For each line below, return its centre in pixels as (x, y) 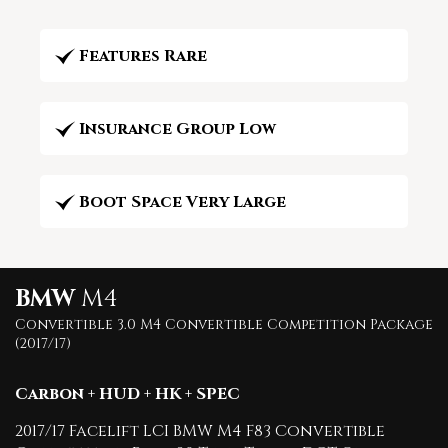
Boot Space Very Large (182, 202)
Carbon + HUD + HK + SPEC (127, 394)
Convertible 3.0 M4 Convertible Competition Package (224, 324)
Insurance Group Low (177, 129)
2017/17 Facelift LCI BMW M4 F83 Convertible (200, 431)
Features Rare (143, 56)
